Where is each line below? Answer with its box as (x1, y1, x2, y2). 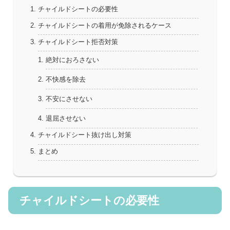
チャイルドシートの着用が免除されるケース (37, 22, 171, 29)
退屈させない (45, 115, 86, 123)
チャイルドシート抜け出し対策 (37, 131, 131, 139)
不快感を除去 (45, 76, 86, 84)
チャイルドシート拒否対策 (37, 38, 118, 46)
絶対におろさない (45, 56, 99, 64)
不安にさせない (45, 95, 92, 103)
